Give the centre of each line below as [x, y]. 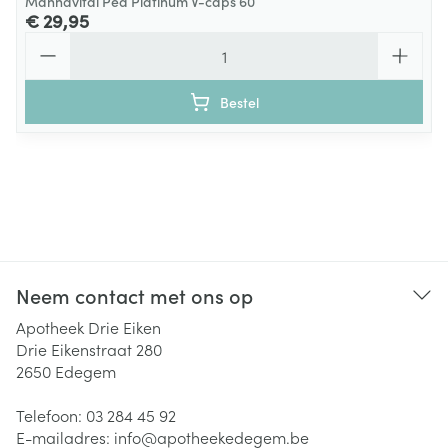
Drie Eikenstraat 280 [89, 349]
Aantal [48, 41]
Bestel [239, 102]
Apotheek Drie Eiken [88, 327]
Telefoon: [51, 415]
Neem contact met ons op [134, 295]
